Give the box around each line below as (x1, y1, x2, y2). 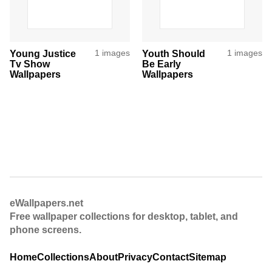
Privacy (118, 251, 152, 262)
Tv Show (10, 58, 50, 69)
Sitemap (189, 251, 226, 262)
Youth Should (142, 48, 205, 59)
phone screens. (10, 224, 81, 235)
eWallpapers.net (10, 197, 83, 208)
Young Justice (10, 48, 76, 59)
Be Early (142, 58, 181, 69)
